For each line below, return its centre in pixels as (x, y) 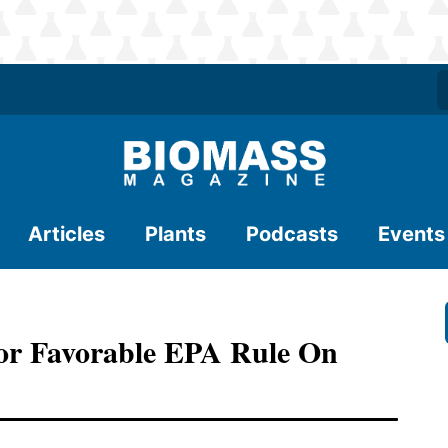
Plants (175, 234)
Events (411, 234)
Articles (66, 234)
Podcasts (292, 234)
